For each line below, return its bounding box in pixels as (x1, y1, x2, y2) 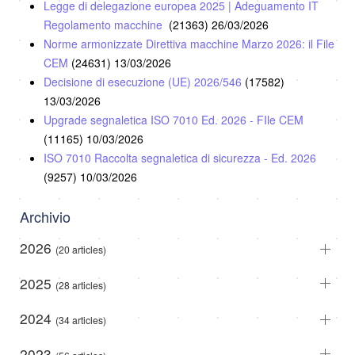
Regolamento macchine (44, 17, 169, 33)
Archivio (20, 206, 71, 227)
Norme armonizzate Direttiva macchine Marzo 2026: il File (44, 36, 334, 52)
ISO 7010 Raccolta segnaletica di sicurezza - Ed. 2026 (44, 150, 316, 166)
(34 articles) (55, 313, 106, 327)
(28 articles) (55, 277, 106, 292)
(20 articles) (55, 242, 106, 257)
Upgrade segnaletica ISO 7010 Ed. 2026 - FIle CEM (44, 112, 303, 128)
